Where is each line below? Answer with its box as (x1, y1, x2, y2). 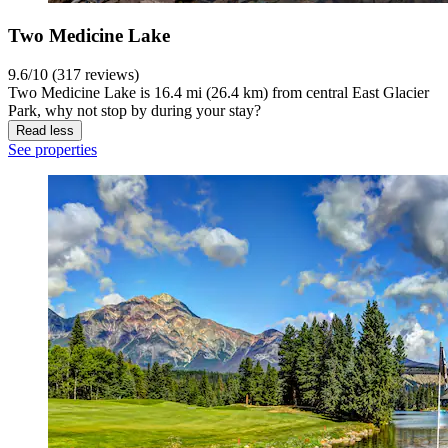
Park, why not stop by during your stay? (8, 102, 261, 120)
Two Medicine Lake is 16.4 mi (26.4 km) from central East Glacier (8, 84, 429, 102)
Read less (16, 123, 74, 139)
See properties (8, 141, 97, 159)
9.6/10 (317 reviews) (8, 66, 139, 84)
